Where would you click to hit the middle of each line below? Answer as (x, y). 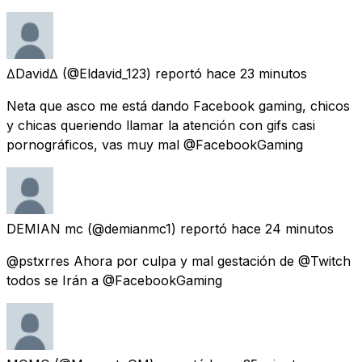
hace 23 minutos (257, 73)
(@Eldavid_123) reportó (132, 73)
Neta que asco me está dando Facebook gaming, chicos (178, 105)
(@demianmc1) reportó (157, 228)
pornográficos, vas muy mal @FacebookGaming (155, 144)
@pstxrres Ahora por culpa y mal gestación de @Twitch (179, 261)
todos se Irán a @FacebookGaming (114, 280)
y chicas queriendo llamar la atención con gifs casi (161, 125)
